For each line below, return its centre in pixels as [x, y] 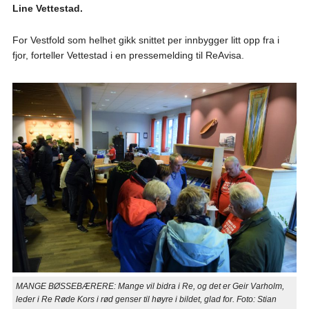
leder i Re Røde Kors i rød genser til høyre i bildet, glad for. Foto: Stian [146, 299]
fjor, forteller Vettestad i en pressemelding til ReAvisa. [128, 55]
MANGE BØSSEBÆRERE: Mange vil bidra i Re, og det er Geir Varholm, [150, 286]
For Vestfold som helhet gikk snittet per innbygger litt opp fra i [146, 40]
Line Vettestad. [47, 8]
